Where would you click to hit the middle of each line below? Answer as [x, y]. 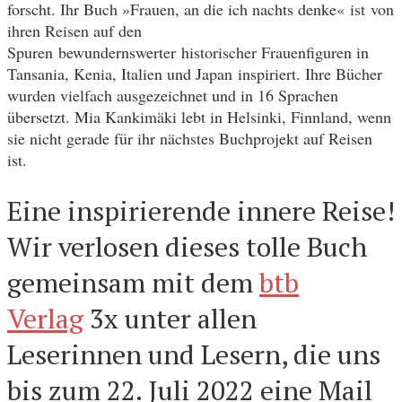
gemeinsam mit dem [133, 282]
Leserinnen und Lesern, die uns [194, 354]
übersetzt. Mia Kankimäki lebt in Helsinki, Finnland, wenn [199, 116]
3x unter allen [170, 318]
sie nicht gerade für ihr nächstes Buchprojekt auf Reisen [190, 138]
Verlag [45, 318]
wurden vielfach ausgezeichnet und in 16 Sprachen [173, 95]
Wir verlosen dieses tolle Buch [187, 246]
